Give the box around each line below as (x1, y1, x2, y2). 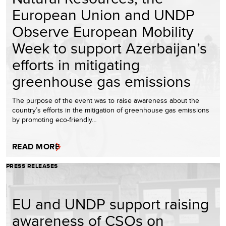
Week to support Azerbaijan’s (12, 37, 207, 59)
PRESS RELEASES (6, 161, 58, 171)
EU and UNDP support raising (12, 193, 209, 214)
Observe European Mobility (12, 20, 194, 42)
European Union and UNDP (12, 4, 195, 25)
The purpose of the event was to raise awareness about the (12, 95, 199, 105)
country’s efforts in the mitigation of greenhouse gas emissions (12, 104, 209, 115)
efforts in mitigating (12, 53, 140, 75)
